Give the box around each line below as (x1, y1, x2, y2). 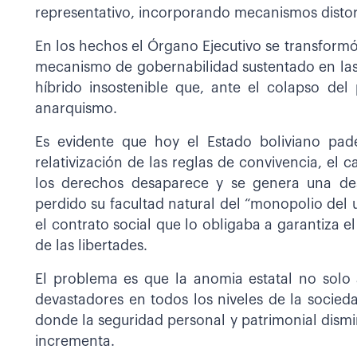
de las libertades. (35, 239, 147, 253)
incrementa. (35, 335, 115, 349)
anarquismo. (35, 102, 117, 116)
